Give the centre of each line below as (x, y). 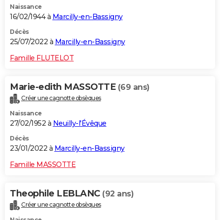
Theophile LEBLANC (56, 194)
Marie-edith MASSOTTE (64, 87)
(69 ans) (134, 87)
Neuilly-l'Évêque (80, 124)
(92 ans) (118, 194)
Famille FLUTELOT (42, 58)
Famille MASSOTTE (43, 165)
